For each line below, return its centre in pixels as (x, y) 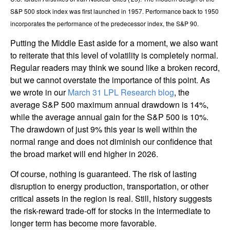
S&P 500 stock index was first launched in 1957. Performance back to (107, 11)
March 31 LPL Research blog (121, 92)
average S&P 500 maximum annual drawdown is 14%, (109, 105)
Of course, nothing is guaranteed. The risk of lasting (103, 174)
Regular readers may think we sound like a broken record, (115, 68)
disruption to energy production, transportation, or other (109, 186)
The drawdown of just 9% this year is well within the (104, 129)
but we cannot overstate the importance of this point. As (110, 80)
